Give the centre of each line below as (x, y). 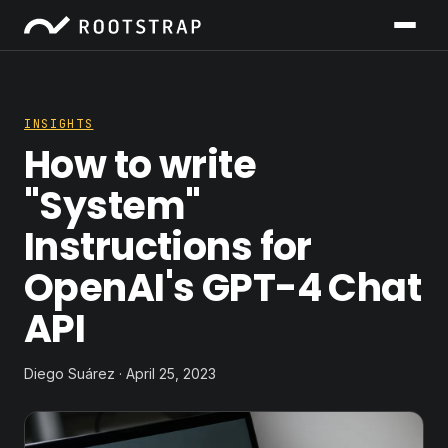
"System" (112, 205)
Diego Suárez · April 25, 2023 (120, 373)
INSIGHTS (59, 124)
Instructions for (168, 246)
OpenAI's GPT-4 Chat (223, 287)
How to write (140, 164)
